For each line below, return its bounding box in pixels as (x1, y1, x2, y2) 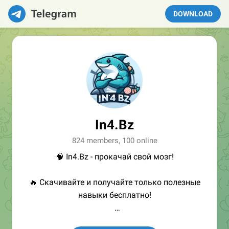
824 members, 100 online (72, 136, 157, 145)
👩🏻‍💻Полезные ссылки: (67, 216, 162, 225)
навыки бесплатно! (78, 190, 151, 200)
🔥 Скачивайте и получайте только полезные (29, 177, 200, 187)
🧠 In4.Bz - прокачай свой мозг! (55, 152, 174, 162)
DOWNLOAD (173, 10, 213, 18)
